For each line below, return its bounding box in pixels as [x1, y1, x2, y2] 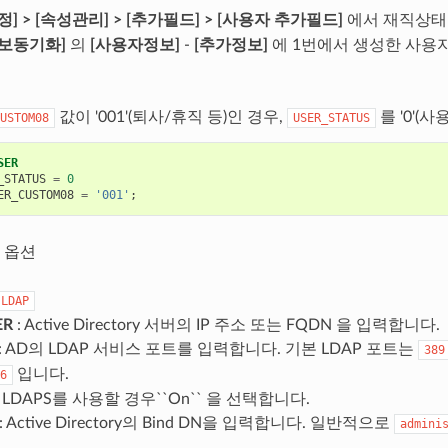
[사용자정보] [89, 36, 180, 53]
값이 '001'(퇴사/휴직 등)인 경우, [54, 108, 287, 125]
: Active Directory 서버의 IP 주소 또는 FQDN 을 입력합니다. [12, 316, 440, 333]
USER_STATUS [292, 110, 370, 125]
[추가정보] [193, 36, 268, 53]
